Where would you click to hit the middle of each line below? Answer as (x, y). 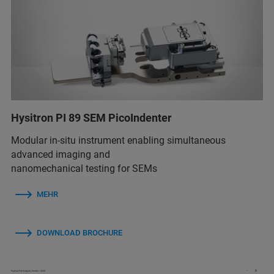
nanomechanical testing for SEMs (84, 168)
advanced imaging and (61, 154)
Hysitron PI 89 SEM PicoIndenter (91, 117)
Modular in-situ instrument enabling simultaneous (118, 140)
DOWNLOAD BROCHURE (80, 232)
